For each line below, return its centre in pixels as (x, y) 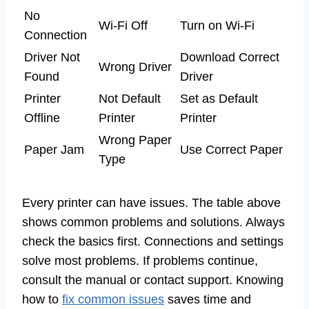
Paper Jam (54, 150)
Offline (42, 118)
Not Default (130, 99)
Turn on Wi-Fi (217, 26)
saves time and (208, 300)
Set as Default (219, 99)
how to (42, 300)
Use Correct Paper (231, 150)
